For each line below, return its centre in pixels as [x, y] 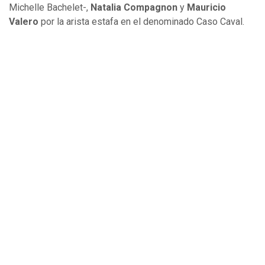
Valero [25, 22]
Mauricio [206, 8]
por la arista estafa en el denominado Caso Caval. [143, 22]
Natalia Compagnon [135, 8]
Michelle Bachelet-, [50, 8]
